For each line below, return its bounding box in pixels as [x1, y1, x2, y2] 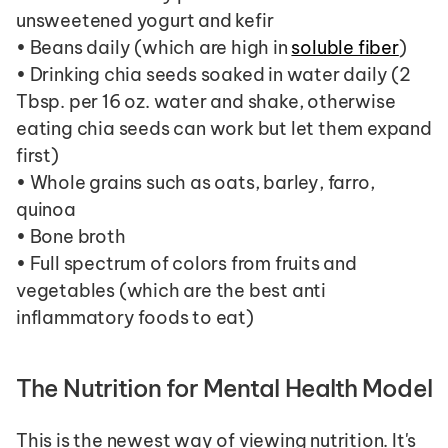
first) [16, 144, 59, 167]
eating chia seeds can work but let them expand [16, 117, 432, 140]
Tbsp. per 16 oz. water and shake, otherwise [16, 90, 396, 113]
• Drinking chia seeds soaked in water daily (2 [16, 63, 411, 86]
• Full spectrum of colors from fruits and [16, 252, 357, 275]
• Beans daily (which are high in [16, 36, 292, 59]
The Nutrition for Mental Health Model [16, 373, 432, 403]
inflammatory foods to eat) [16, 306, 254, 329]
